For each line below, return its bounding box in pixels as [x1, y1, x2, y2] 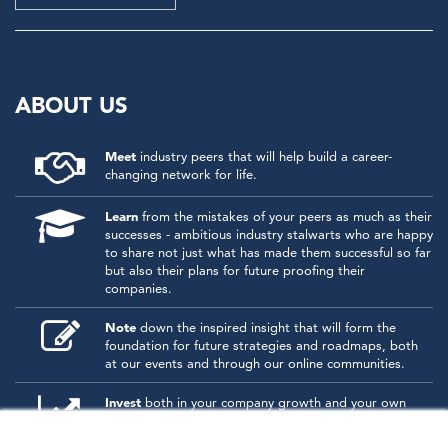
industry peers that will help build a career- [136, 148, 392, 164]
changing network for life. [105, 166, 257, 182]
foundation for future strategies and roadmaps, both [105, 337, 418, 353]
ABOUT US [15, 91, 128, 119]
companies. [105, 280, 172, 296]
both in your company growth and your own [141, 394, 406, 410]
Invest [105, 394, 141, 410]
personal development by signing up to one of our [105, 412, 403, 428]
